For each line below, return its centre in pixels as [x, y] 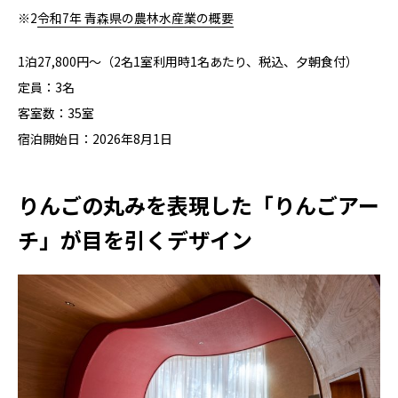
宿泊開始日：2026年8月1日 [95, 138]
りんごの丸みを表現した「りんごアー [199, 204]
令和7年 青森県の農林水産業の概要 [135, 17]
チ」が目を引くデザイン [135, 239]
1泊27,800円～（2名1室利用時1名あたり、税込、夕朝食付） [188, 61]
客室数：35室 [56, 112]
